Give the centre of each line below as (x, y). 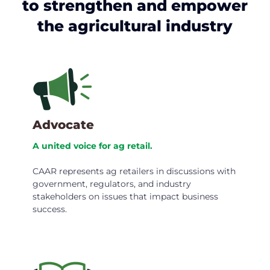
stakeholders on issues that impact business (125, 197)
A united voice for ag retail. (93, 146)
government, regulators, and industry (112, 184)
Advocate (63, 125)
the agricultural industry (135, 26)
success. (50, 209)
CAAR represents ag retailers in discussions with (134, 171)
